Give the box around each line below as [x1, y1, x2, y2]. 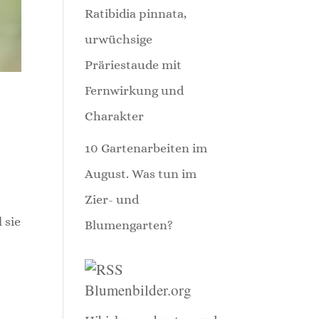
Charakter [85, 109, 145, 123]
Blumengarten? [85, 218, 174, 232]
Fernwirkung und [85, 83, 184, 98]
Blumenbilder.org [85, 280, 192, 300]
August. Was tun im [85, 167, 197, 181]
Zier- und [85, 192, 140, 206]
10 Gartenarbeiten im [85, 141, 208, 155]
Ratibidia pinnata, [85, 6, 187, 21]
